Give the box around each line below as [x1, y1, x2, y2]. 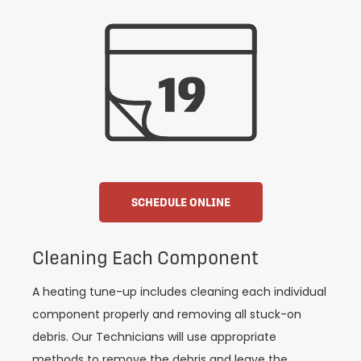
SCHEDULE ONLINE [131, 195, 230, 209]
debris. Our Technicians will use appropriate [32, 328, 276, 345]
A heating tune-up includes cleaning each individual [32, 283, 326, 300]
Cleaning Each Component [32, 247, 259, 268]
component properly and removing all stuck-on [32, 305, 301, 322]
